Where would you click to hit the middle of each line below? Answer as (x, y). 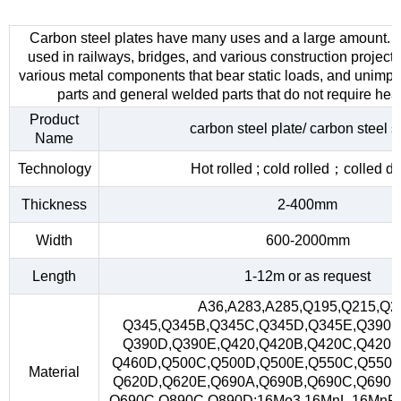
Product (54, 120)
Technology (54, 169)
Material (54, 372)
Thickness (54, 205)
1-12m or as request (307, 277)
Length (54, 277)
